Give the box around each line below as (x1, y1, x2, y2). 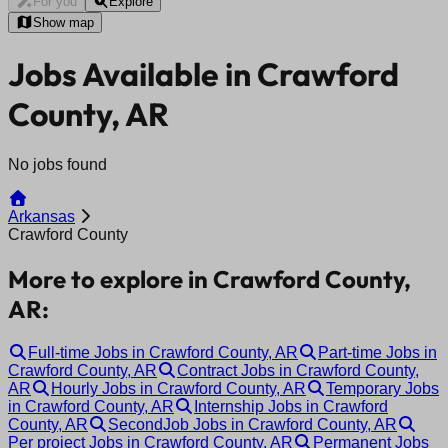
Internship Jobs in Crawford (194, 397, 388, 415)
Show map (32, 15, 94, 30)
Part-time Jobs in (318, 343, 437, 361)
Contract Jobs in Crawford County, (177, 361, 419, 379)
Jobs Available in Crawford (8, 54, 399, 95)
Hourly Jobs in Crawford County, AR (51, 379, 306, 397)
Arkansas (8, 207, 75, 225)
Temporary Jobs (326, 379, 439, 397)
